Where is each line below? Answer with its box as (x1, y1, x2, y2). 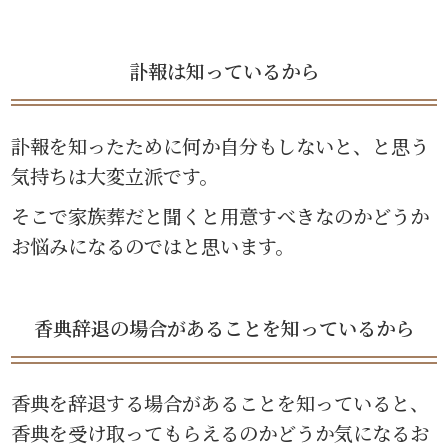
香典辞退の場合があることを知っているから (34, 314, 414, 342)
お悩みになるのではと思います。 (11, 231, 295, 259)
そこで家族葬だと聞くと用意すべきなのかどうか (11, 201, 430, 229)
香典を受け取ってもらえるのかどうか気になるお (11, 418, 430, 446)
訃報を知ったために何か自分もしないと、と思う (11, 131, 430, 159)
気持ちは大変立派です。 (11, 161, 219, 189)
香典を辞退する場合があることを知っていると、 (11, 388, 430, 416)
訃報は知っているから (129, 57, 319, 85)
